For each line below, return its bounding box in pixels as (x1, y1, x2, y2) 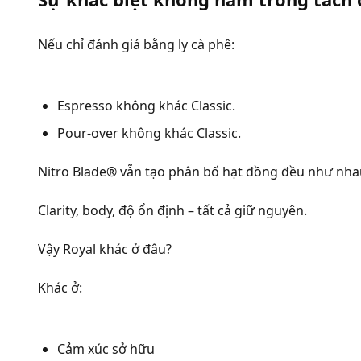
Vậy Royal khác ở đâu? (38, 240, 172, 259)
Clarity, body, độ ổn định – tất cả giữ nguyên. (38, 201, 307, 220)
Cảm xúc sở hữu (57, 340, 155, 359)
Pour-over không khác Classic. (57, 124, 241, 143)
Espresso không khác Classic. (57, 96, 235, 114)
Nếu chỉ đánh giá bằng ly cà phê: (38, 35, 234, 53)
